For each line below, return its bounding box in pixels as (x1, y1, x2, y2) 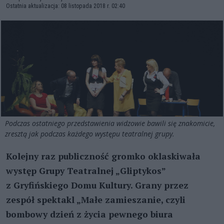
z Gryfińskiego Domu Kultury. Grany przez (6, 179, 188, 191)
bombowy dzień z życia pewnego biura (6, 208, 173, 220)
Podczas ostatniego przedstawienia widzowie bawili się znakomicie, (5, 118, 215, 128)
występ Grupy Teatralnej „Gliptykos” (6, 164, 165, 176)
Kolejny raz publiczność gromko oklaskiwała (6, 150, 200, 162)
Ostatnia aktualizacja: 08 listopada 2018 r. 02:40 (6, 2, 125, 9)
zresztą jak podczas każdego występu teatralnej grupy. (5, 128, 176, 138)
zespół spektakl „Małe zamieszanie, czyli (6, 193, 185, 205)
